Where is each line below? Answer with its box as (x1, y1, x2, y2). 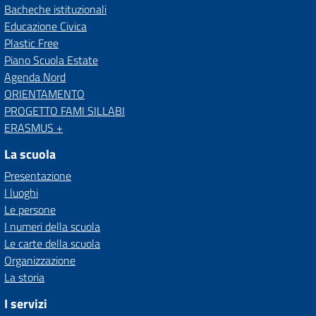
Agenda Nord (4, 68, 66, 85)
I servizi (4, 294, 47, 313)
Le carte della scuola (4, 235, 100, 252)
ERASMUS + (4, 119, 63, 136)
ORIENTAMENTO (4, 85, 85, 102)
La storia (4, 269, 44, 286)
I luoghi (4, 184, 38, 201)
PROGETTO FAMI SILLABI (4, 102, 125, 119)
